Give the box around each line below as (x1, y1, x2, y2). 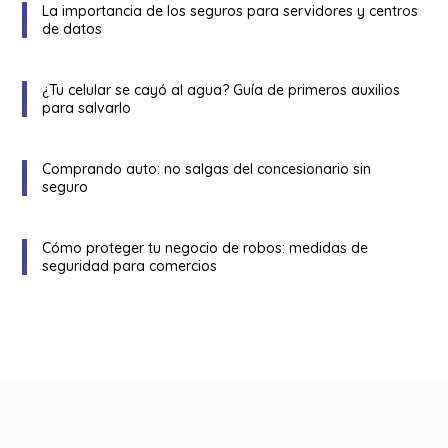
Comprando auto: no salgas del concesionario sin (42, 159, 372, 178)
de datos (42, 19, 103, 38)
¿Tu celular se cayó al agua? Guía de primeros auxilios (42, 80, 401, 99)
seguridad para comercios (42, 256, 218, 275)
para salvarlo (42, 98, 132, 117)
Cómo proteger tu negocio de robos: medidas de (42, 238, 369, 257)
